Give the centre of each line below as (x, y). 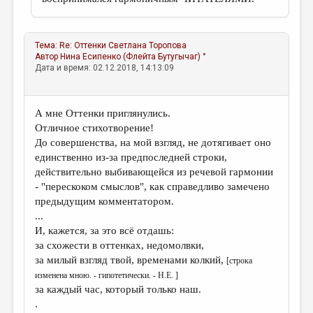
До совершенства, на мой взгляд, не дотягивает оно (153, 143)
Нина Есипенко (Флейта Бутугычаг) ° (133, 57)
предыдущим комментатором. (105, 201)
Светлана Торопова (148, 45)
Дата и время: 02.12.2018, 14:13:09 (105, 68)
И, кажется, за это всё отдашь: (105, 231)
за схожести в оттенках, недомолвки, (120, 245)
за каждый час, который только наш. (118, 289)
